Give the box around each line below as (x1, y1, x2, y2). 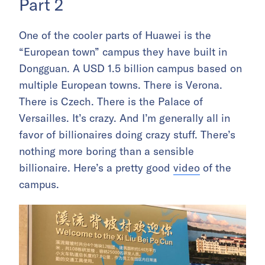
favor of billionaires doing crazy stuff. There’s (19, 127, 235, 141)
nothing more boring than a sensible (19, 144, 194, 158)
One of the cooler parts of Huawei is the (19, 28, 211, 42)
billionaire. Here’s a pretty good (19, 160, 173, 174)
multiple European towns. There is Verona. (19, 77, 222, 92)
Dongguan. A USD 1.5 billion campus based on (19, 61, 242, 75)
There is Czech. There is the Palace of (19, 94, 203, 108)
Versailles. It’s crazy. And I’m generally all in (19, 111, 230, 125)
